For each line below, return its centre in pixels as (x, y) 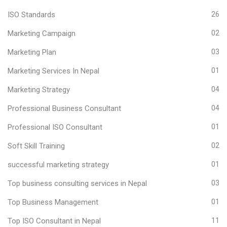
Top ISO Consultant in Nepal (54, 221)
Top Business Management (53, 202)
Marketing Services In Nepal (53, 71)
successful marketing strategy (58, 164)
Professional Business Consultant (64, 108)
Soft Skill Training (36, 146)
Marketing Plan (32, 52)
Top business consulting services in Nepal (77, 183)
